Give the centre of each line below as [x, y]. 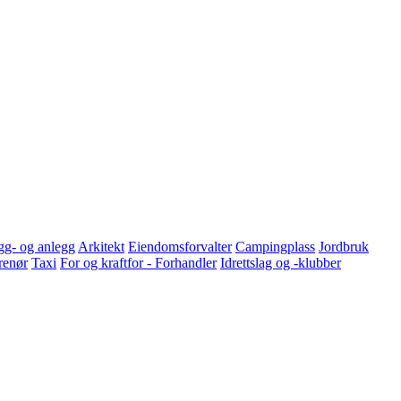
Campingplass [275, 246]
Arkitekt [101, 246]
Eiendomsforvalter [180, 246]
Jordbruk [344, 246]
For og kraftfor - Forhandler [138, 262]
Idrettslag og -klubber [281, 262]
